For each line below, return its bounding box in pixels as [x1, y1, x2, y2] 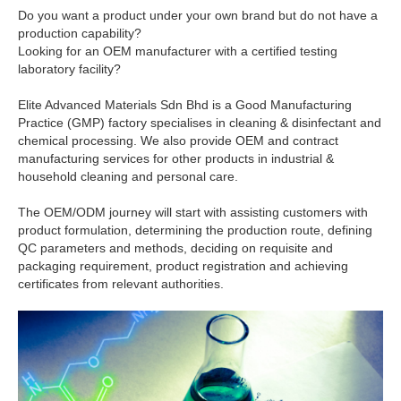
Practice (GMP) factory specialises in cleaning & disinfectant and [18, 115, 381, 131]
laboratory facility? [18, 62, 121, 77]
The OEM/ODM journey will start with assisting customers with [18, 205, 368, 220]
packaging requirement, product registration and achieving [18, 259, 348, 274]
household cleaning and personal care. [18, 169, 238, 184]
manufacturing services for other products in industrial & [18, 151, 334, 166]
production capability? [18, 26, 141, 41]
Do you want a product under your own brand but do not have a [18, 8, 378, 23]
